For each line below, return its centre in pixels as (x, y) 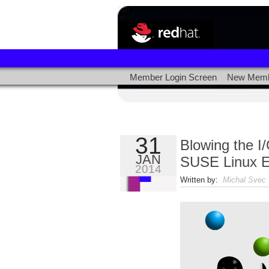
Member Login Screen (173, 77)
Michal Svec (244, 180)
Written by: (201, 180)
